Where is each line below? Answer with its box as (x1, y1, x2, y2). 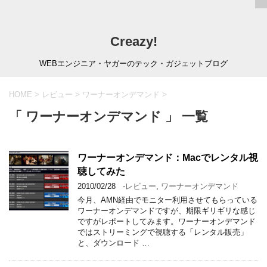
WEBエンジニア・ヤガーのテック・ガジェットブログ (39, 59, 228, 68)
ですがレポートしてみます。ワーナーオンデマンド (77, 217, 256, 226)
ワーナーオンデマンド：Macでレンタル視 (77, 153, 258, 163)
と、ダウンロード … (77, 238, 150, 247)
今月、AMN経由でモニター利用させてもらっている (77, 195, 257, 204)
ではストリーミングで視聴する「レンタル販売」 (77, 228, 248, 237)
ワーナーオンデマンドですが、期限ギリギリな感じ (77, 206, 256, 215)
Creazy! (110, 34, 157, 49)
